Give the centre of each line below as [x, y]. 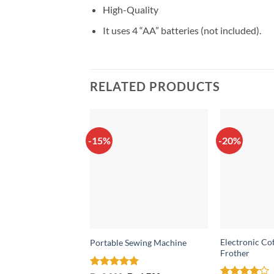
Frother [235, 253]
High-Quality [130, 9]
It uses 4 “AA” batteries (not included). [182, 31]
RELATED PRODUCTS [155, 87]
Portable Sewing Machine [138, 243]
